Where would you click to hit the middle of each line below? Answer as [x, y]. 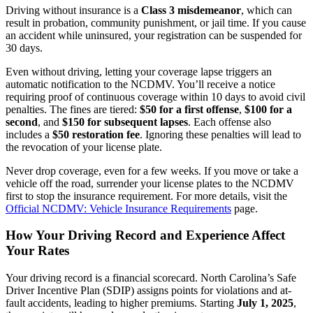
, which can [267, 10]
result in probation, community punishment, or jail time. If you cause [156, 22]
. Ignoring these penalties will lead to [220, 134]
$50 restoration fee [96, 134]
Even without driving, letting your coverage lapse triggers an [139, 71]
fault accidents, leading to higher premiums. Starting [121, 303]
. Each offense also [230, 122]
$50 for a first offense [189, 109]
